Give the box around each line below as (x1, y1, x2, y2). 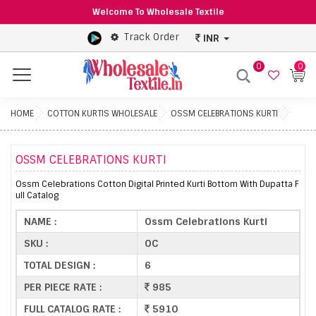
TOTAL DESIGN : (24, 258, 95, 272)
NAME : (24, 214, 56, 228)
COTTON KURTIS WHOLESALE (47, 107, 157, 119)
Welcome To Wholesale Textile (92, 6, 224, 18)
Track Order (123, 31, 179, 44)
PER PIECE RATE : (24, 280, 102, 293)
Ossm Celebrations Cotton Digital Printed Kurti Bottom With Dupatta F (16, 178, 299, 190)
